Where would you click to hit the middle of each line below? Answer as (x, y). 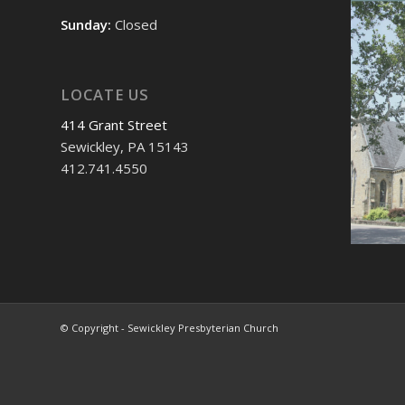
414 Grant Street (114, 125)
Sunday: (88, 24)
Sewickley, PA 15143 (125, 147)
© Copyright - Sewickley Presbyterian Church (170, 328)
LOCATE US (105, 94)
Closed (136, 24)
